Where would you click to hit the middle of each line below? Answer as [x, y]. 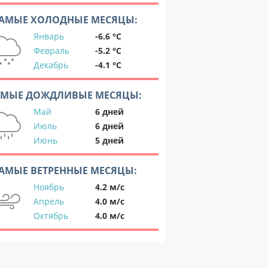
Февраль [51, 51]
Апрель [49, 201]
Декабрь [51, 65]
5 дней [109, 140]
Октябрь [51, 216]
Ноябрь [49, 187]
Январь [49, 36]
